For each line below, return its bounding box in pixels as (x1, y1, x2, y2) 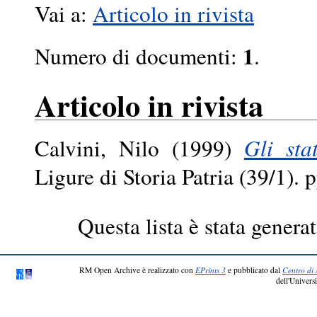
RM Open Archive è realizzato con (79, 265, 195, 276)
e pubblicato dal (226, 265, 282, 276)
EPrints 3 (195, 265, 226, 276)
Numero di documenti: (35, 41, 243, 71)
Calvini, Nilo (35, 133, 159, 163)
